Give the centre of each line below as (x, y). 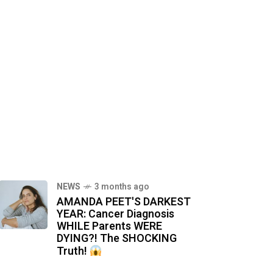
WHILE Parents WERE (109, 226)
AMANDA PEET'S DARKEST (124, 202)
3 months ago (122, 187)
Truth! (73, 252)
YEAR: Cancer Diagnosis (115, 214)
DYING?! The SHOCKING (117, 239)
